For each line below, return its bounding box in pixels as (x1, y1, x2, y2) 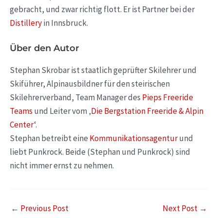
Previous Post (19, 203, 69, 214)
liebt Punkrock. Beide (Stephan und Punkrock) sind (10, 146, 190, 157)
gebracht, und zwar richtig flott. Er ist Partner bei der (10, 4, 195, 15)
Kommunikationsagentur (90, 132, 178, 144)
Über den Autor (10, 42, 79, 54)
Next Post (163, 203, 199, 214)
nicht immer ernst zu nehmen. (10, 160, 114, 171)
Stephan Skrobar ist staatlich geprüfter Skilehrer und (10, 64, 197, 75)
